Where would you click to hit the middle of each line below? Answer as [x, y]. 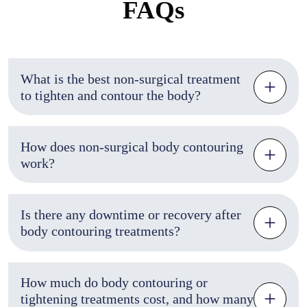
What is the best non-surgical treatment [130, 78]
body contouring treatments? [100, 231]
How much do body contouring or [114, 283]
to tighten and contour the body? [184, 95]
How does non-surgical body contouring [132, 146]
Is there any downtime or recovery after [131, 214]
